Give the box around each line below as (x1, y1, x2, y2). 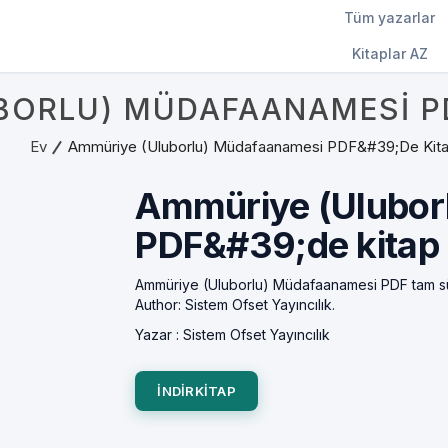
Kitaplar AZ (351, 45, 428, 62)
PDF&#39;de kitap (135, 223, 439, 267)
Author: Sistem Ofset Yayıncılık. (135, 296, 336, 313)
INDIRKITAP (157, 383, 236, 399)
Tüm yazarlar (344, 9, 435, 26)
